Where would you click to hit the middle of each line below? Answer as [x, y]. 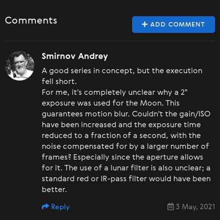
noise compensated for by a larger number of [125, 147]
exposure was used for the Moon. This [111, 103]
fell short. [59, 82]
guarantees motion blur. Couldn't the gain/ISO [126, 114]
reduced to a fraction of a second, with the [121, 136]
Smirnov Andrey [75, 56]
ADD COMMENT [177, 25]
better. [55, 190]
